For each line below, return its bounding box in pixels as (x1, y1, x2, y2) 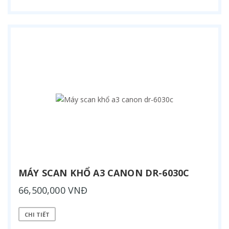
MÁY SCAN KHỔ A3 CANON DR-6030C (18, 167, 190, 179)
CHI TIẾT (25, 210, 50, 218)
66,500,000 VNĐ (18, 184, 88, 197)
